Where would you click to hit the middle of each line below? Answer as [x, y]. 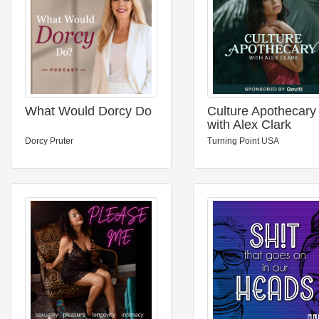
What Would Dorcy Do [88, 111]
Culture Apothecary [262, 111]
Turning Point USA [243, 141]
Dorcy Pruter [49, 141]
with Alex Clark [249, 125]
